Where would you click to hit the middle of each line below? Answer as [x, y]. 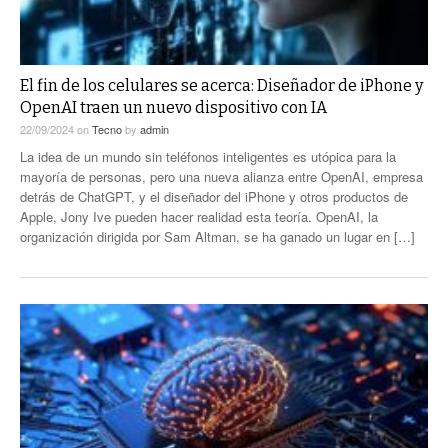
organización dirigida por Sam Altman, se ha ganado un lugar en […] [217, 236]
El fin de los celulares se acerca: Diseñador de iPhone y [221, 85]
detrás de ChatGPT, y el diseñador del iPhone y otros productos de [214, 196]
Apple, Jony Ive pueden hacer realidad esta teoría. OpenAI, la [199, 216]
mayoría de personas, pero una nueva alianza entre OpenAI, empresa [221, 176]
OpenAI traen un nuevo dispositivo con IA [173, 107]
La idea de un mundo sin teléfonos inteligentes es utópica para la [208, 156]
